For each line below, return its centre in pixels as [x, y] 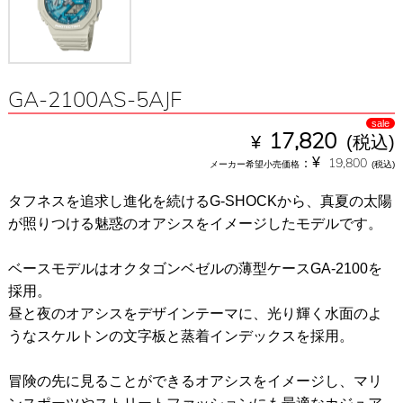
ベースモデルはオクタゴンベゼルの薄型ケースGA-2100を [195, 269]
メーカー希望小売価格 [255, 165]
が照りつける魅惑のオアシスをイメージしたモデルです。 [195, 224]
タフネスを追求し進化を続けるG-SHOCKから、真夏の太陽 [200, 201]
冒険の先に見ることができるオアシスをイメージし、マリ [195, 381]
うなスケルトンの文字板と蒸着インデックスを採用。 [180, 336]
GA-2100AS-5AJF [94, 102]
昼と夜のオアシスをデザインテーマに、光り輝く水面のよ [195, 314]
